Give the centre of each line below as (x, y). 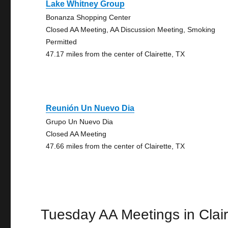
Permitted (62, 42)
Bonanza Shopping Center (89, 17)
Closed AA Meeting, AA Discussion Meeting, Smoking (131, 30)
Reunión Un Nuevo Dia (90, 108)
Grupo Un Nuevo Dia (80, 122)
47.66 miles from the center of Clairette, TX (116, 146)
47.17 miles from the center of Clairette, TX (116, 54)
